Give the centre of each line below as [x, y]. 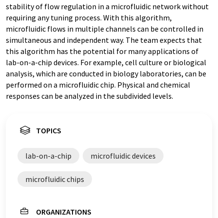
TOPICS [49, 130]
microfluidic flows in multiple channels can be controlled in [105, 29]
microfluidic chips [55, 179]
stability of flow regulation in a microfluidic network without [107, 6]
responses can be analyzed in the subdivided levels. [90, 96]
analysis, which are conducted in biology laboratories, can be [106, 73]
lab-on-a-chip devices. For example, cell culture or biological [106, 62]
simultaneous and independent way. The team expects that [104, 40]
